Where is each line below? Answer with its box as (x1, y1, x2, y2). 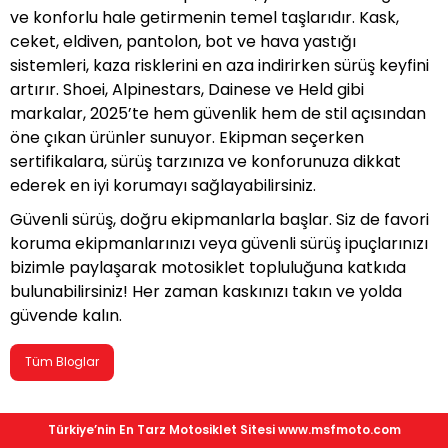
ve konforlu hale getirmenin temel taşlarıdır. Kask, (10, 6, 399, 29)
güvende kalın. (10, 304, 122, 327)
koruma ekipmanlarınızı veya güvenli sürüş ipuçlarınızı (10, 232, 428, 255)
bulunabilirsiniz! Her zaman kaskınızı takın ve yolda (10, 280, 402, 303)
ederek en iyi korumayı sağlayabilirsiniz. (10, 174, 316, 197)
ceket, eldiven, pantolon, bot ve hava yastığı (10, 30, 356, 53)
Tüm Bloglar (25, 354, 99, 370)
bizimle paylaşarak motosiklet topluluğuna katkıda (10, 256, 406, 279)
